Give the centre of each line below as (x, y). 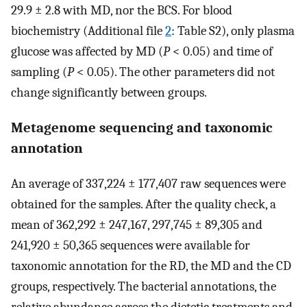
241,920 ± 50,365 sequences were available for (131, 245)
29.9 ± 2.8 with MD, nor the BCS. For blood (122, 11)
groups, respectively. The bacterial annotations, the (144, 286)
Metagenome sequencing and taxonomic (142, 128)
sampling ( (39, 72)
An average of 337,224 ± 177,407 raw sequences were (148, 183)
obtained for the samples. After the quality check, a (144, 204)
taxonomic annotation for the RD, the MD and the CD (151, 266)
